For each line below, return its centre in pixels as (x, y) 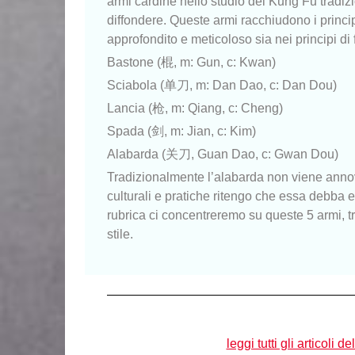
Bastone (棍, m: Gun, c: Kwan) (191, 62)
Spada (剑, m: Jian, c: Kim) (181, 131)
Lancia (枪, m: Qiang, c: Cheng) (195, 108)
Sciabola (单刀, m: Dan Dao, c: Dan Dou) (222, 85)
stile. (120, 234)
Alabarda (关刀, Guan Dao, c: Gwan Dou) (223, 154)
